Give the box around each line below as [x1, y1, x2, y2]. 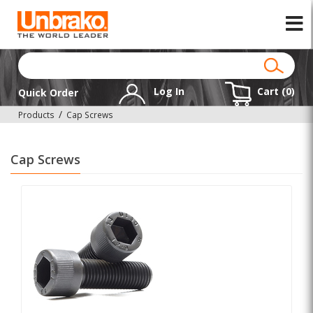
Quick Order [18, 85, 79, 99]
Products [18, 109, 55, 121]
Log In [151, 85, 184, 99]
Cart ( [256, 85, 286, 99]
